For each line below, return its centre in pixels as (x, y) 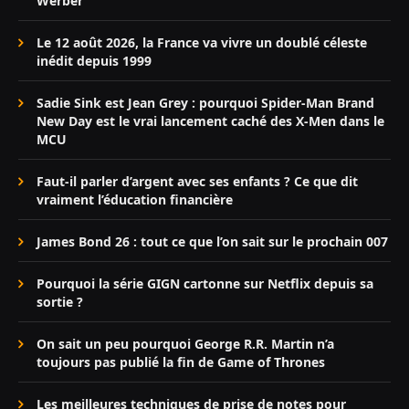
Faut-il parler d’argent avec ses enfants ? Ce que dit (197, 182)
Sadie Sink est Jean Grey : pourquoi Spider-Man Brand (205, 103)
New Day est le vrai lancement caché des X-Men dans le (210, 121)
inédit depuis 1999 (94, 61)
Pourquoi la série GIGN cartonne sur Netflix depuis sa (205, 284)
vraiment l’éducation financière (135, 200)
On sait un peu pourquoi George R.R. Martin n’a (185, 344)
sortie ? (60, 302)
